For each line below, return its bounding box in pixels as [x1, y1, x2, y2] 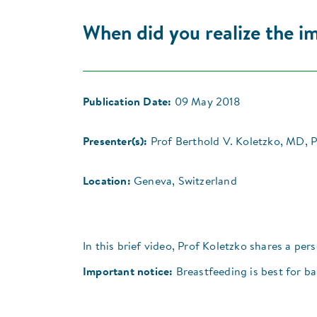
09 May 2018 [174, 96, 241, 108]
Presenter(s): [83, 136, 148, 148]
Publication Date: [83, 96, 172, 108]
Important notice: [83, 266, 173, 278]
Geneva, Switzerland [134, 175, 237, 188]
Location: [83, 175, 131, 188]
